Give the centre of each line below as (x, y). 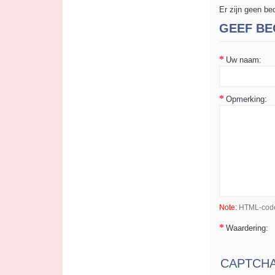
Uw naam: (244, 60)
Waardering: (247, 228)
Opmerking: (246, 99)
